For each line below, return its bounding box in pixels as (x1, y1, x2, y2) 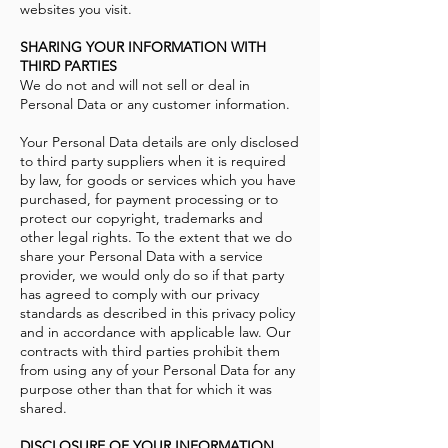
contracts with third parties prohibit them (20, 342, 280, 361)
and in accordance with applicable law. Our (20, 323, 291, 342)
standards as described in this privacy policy (20, 304, 295, 323)
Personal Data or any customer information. (20, 95, 290, 114)
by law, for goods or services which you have (20, 171, 296, 190)
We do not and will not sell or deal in (20, 76, 250, 95)
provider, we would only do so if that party (20, 266, 284, 285)
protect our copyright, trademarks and (20, 209, 263, 228)
